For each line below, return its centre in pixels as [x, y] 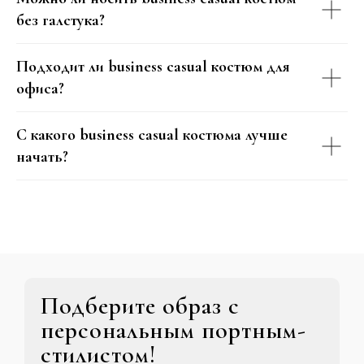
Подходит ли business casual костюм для [153, 67]
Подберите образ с [140, 306]
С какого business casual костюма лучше [152, 135]
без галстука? [61, 20]
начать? [42, 157]
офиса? [40, 89]
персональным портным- [173, 330]
